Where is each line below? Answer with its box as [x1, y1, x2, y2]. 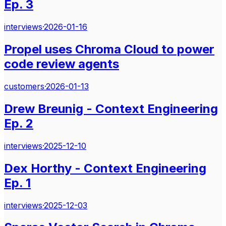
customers [4, 81, 44, 91]
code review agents [4, 56, 119, 71]
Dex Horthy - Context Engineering [4, 160, 206, 176]
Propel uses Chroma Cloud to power [4, 41, 214, 56]
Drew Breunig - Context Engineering [4, 101, 218, 116]
